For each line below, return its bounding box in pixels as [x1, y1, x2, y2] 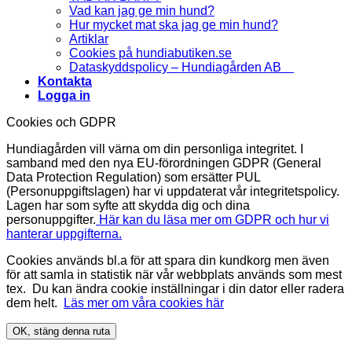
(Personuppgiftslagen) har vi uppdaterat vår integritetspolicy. [6, 185, 339, 199]
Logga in [38, 89, 90, 103]
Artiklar [69, 32, 108, 46]
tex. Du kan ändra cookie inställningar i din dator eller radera [6, 282, 344, 296]
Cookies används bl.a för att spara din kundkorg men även [6, 254, 329, 268]
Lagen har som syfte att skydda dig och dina [6, 199, 250, 213]
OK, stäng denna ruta [13, 325, 110, 338]
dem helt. [6, 296, 64, 310]
